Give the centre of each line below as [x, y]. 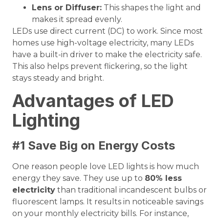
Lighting [46, 120]
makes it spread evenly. [77, 19]
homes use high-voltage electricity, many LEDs [103, 43]
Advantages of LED [93, 100]
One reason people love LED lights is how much [106, 166]
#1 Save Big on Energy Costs [94, 145]
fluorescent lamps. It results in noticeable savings [108, 201]
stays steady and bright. [58, 78]
